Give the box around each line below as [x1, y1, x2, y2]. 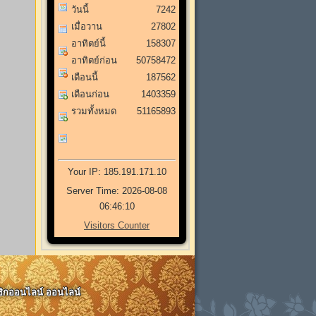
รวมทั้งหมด [71, 105, 116, 116]
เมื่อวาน [71, 20, 102, 32]
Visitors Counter [84, 220, 150, 231]
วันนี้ [71, 4, 89, 15]
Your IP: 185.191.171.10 [67, 166, 166, 178]
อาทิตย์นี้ [71, 37, 106, 49]
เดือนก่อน [71, 88, 109, 99]
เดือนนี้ [71, 71, 98, 83]
